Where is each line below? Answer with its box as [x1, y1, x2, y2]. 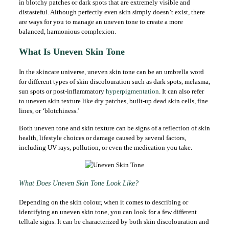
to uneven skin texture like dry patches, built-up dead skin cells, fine [18, 97, 208, 105]
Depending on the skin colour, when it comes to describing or [18, 198, 188, 206]
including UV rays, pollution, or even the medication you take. [18, 144, 192, 151]
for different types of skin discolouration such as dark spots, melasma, [18, 78, 210, 85]
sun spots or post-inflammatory [18, 87, 106, 95]
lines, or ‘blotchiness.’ [18, 107, 80, 114]
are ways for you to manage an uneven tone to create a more [18, 18, 183, 26]
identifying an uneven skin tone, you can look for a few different [18, 208, 197, 216]
